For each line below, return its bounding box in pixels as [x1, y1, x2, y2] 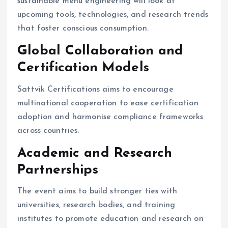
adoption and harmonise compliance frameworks [17, 112, 204, 121]
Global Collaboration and [17, 44, 184, 59]
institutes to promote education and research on [17, 215, 204, 223]
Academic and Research [17, 146, 173, 160]
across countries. [17, 126, 79, 135]
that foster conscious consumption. [17, 24, 149, 33]
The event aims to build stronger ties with [17, 187, 177, 196]
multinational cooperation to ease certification [17, 99, 198, 107]
